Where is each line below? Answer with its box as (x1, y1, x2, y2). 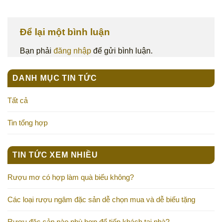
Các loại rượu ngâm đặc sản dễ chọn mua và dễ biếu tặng (7, 195, 195, 204)
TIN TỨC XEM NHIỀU (12, 150, 98, 159)
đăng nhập (54, 46, 91, 55)
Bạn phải (20, 46, 54, 55)
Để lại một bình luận (20, 27, 112, 38)
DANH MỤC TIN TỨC (12, 73, 97, 82)
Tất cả (7, 96, 28, 105)
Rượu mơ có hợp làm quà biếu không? (7, 172, 134, 181)
